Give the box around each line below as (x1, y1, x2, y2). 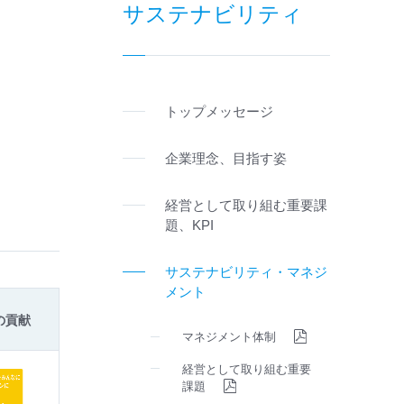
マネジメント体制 (182, 327, 276, 344)
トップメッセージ (165, 101, 273, 121)
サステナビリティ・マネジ (165, 262, 327, 281)
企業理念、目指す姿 (165, 148, 287, 168)
